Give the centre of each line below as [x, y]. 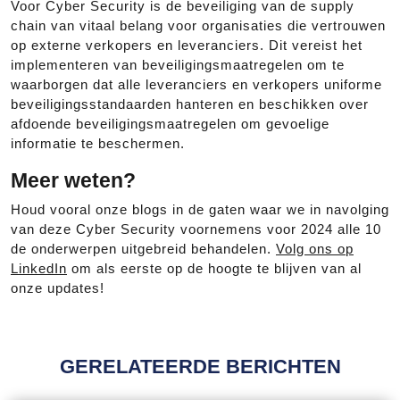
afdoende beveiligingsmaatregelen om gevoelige [170, 124]
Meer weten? [73, 180]
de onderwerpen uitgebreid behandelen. [143, 249]
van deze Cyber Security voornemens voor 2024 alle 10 [196, 229]
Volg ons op [315, 249]
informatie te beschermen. [98, 143]
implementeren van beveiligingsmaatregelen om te [178, 65]
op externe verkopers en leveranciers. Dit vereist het [187, 45]
